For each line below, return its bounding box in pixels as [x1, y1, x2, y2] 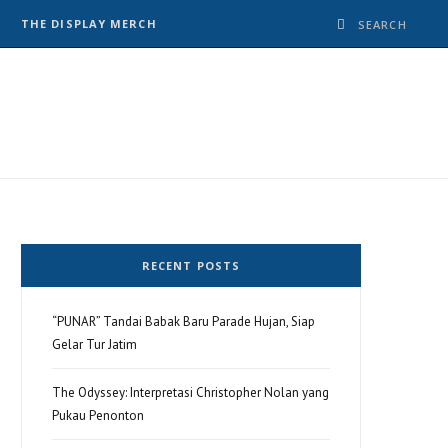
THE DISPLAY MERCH [20, 16, 157, 31]
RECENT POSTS [141, 258, 241, 273]
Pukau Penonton [52, 407, 144, 424]
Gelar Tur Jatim [52, 336, 137, 353]
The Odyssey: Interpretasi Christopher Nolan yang [52, 384, 329, 401]
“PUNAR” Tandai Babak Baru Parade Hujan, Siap [52, 313, 315, 330]
